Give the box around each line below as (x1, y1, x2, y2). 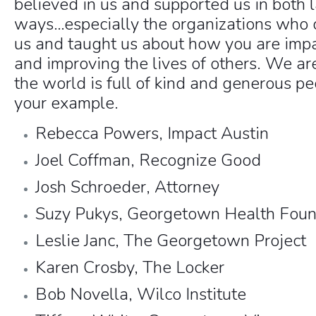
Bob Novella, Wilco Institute (35, 283, 247, 305)
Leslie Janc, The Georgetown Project (35, 229, 307, 252)
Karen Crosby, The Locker (35, 256, 225, 279)
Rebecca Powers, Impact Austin (35, 122, 269, 145)
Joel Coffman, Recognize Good (35, 149, 262, 171)
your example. (14, 92, 119, 114)
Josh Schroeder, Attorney (35, 176, 220, 198)
